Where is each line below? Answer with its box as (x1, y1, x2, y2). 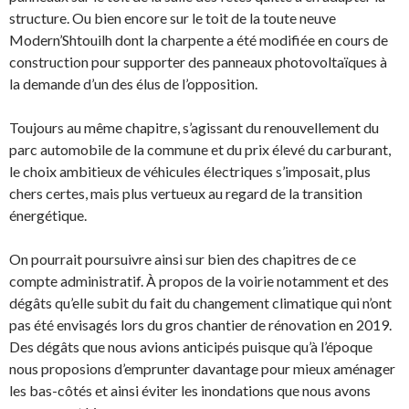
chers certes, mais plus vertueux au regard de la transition (9, 184, 362, 203)
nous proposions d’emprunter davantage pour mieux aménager (9, 360, 395, 378)
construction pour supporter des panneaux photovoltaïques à (9, 53, 387, 71)
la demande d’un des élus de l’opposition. (9, 75, 257, 93)
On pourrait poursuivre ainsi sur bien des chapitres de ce (9, 250, 356, 268)
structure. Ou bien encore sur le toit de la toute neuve (9, 9, 336, 27)
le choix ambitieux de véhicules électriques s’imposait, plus (9, 163, 371, 181)
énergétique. (9, 206, 95, 225)
